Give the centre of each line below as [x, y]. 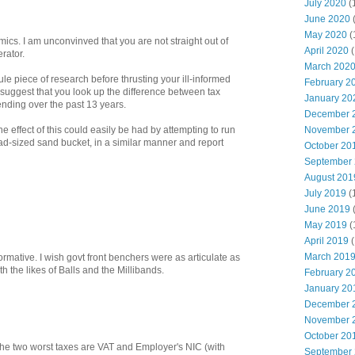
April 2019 [326, 241]
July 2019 [325, 193]
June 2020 [327, 19]
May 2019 [326, 225]
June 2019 [327, 209]
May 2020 [326, 35]
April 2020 [326, 51]
